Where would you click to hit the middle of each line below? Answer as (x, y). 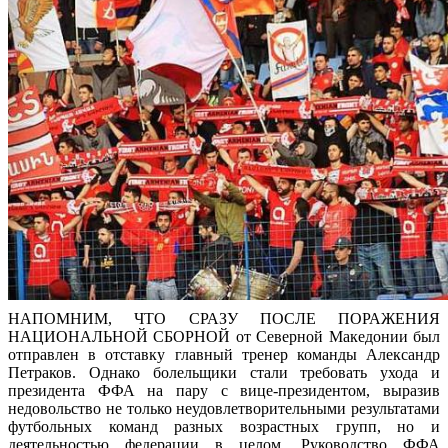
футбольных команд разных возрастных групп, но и (224, 427)
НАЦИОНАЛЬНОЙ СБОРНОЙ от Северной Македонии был (224, 337)
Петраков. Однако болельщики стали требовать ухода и (224, 373)
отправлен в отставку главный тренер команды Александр (224, 355)
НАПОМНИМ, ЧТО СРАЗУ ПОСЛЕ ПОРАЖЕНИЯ (224, 319)
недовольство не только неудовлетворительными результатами (224, 409)
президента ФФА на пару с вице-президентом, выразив (224, 391)
